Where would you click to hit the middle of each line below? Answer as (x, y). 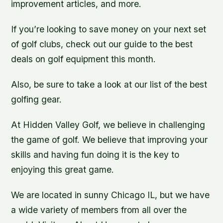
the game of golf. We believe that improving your (110, 140)
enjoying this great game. (63, 170)
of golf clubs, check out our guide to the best (102, 44)
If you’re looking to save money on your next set (109, 29)
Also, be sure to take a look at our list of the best (109, 84)
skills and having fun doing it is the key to (95, 155)
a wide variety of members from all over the (99, 210)
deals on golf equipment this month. (84, 59)
